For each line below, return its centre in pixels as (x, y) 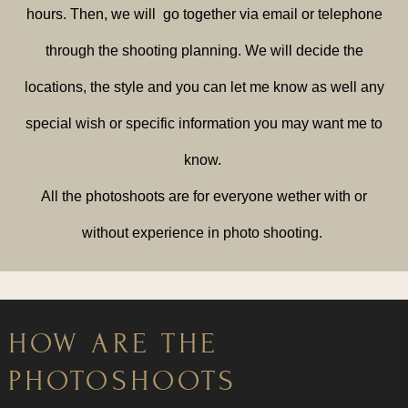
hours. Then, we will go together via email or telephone (204, 14)
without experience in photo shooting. (204, 233)
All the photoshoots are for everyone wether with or (204, 196)
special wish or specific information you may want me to (204, 123)
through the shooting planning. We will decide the (204, 51)
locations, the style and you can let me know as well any (204, 87)
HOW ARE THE (114, 343)
